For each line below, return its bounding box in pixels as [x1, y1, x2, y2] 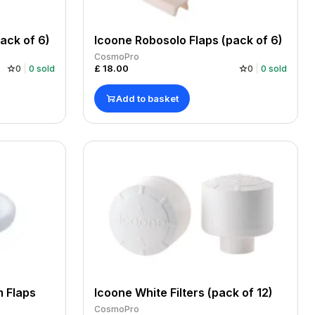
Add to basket [115, 92, 179, 104]
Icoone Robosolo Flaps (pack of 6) [94, 33, 283, 47]
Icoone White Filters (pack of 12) [94, 285, 273, 300]
